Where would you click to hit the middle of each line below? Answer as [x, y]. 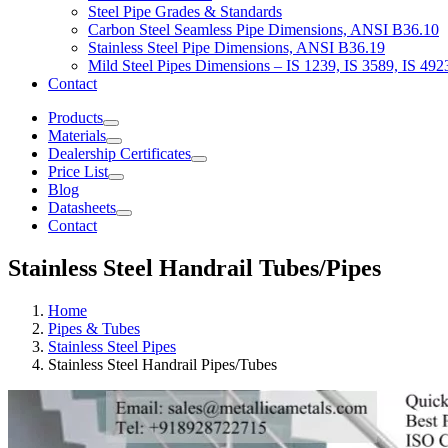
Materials [77, 136]
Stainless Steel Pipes [112, 347]
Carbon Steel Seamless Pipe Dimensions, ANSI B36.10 [263, 30]
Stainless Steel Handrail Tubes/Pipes [194, 268]
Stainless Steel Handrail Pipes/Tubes [162, 365]
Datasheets [82, 208]
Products [75, 118]
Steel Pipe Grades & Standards [185, 12]
